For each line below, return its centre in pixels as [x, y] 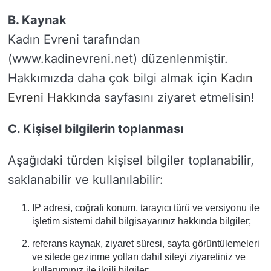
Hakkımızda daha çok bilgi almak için [114, 78]
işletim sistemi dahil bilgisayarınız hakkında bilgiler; [142, 221]
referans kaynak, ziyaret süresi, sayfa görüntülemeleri [146, 243]
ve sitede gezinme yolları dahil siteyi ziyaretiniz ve [139, 257]
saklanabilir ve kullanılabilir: [86, 180]
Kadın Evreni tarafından [74, 39]
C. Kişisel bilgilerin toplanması [96, 129]
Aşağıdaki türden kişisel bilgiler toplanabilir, [131, 160]
